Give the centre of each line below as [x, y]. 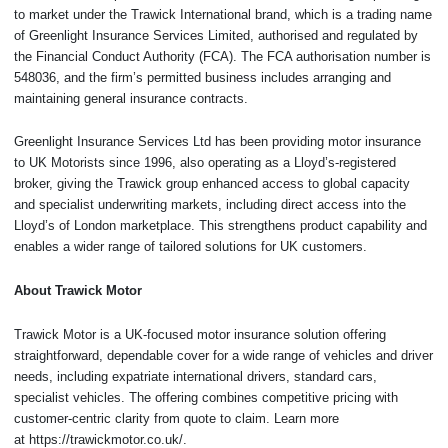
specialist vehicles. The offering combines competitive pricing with [206, 397]
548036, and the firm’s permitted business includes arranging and [202, 77]
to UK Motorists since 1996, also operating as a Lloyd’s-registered [205, 163]
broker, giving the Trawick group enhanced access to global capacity [212, 184]
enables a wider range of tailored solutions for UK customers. [190, 247]
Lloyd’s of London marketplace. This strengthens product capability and [220, 226]
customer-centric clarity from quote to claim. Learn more [176, 418]
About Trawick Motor [78, 291]
